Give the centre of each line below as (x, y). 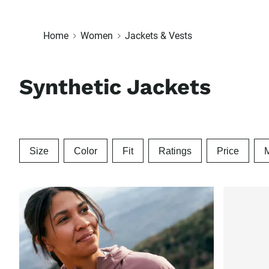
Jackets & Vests (159, 36)
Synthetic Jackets (115, 87)
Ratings (175, 151)
